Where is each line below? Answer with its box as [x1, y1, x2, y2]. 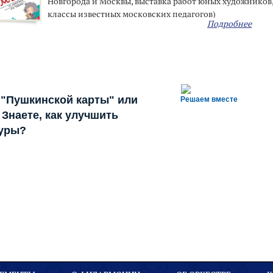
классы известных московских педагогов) [48, 9, 216, 19]
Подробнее [207, 18, 252, 29]
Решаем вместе [180, 95, 238, 104]
